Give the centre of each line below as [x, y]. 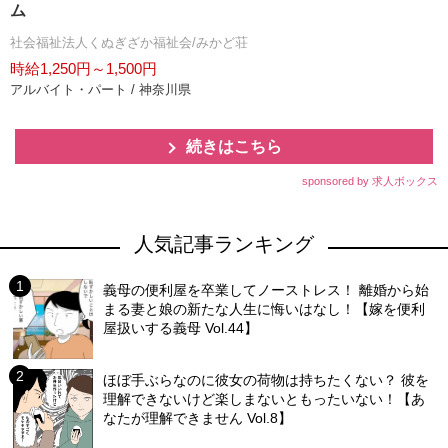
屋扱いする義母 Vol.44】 [181, 328]
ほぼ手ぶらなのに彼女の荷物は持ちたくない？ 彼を [266, 380]
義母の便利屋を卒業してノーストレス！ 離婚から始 [266, 290]
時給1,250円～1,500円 [83, 69]
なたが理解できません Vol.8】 [198, 418]
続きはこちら [234, 147]
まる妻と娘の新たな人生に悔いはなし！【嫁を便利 [264, 309]
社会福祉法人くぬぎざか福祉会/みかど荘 [129, 43]
